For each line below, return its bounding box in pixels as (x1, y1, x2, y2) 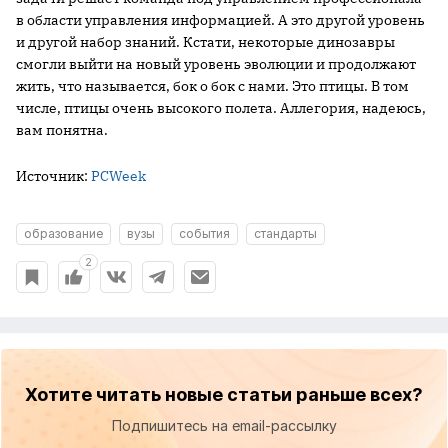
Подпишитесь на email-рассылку (111, 417, 337, 434)
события (179, 226, 230, 241)
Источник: (16, 167, 91, 185)
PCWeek (91, 167, 146, 185)
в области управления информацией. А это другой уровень (16, 11, 425, 29)
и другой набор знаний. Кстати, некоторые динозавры (16, 33, 395, 51)
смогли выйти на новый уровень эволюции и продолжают (16, 55, 416, 73)
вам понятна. (16, 121, 108, 139)
